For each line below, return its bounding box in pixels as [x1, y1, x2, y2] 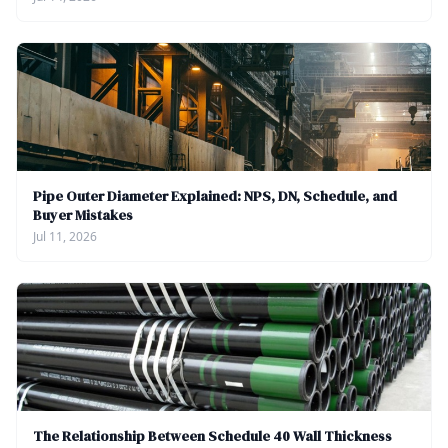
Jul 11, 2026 [33, 228, 97, 246]
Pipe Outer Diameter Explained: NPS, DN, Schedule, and [33, 186, 397, 207]
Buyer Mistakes [33, 205, 133, 226]
